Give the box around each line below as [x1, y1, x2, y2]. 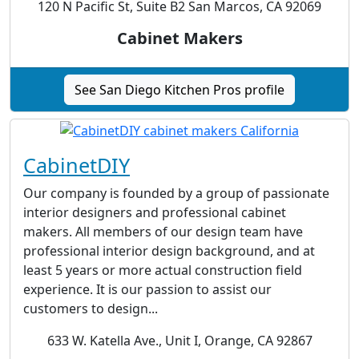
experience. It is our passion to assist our [23, 280, 272, 298]
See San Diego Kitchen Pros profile [75, 81, 284, 99]
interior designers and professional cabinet [23, 203, 286, 221]
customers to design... [23, 299, 158, 317]
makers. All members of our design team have [23, 222, 303, 240]
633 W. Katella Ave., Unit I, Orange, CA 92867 [46, 331, 313, 349]
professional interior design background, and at [23, 241, 315, 260]
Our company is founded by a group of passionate [23, 184, 329, 202]
